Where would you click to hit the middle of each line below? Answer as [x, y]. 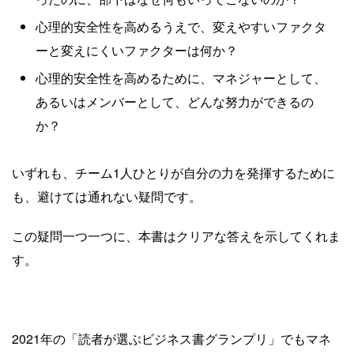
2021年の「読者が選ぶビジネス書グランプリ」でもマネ [171, 338]
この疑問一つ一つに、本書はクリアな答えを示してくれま [176, 235]
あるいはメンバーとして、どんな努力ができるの [175, 101]
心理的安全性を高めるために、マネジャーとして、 [181, 77]
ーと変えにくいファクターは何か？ [137, 50]
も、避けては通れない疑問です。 [107, 196]
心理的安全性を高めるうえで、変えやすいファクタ [181, 26]
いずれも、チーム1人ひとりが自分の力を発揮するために [173, 172]
